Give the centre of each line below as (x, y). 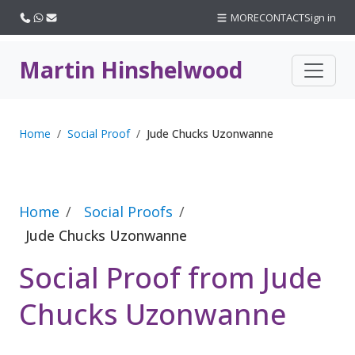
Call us (47, 17)
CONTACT (282, 17)
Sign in (320, 17)
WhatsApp (69, 17)
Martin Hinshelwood (131, 70)
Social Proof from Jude (170, 278)
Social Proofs (128, 212)
